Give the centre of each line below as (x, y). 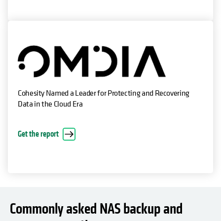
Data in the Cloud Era (50, 103)
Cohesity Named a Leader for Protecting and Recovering (104, 92)
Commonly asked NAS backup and (96, 209)
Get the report (38, 134)
